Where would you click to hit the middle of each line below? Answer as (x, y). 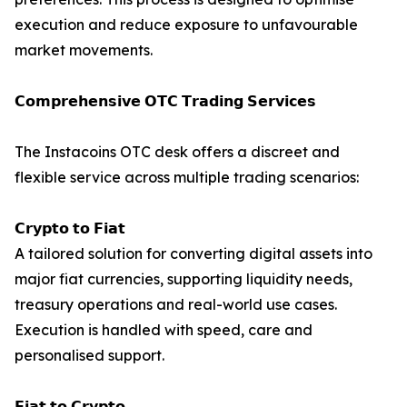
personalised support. (89, 356)
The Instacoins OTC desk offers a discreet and (177, 152)
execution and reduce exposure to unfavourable (186, 25)
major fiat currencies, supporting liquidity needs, (184, 279)
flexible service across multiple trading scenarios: (187, 178)
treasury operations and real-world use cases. (176, 305)
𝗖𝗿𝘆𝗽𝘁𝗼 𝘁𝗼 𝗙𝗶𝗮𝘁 (70, 228)
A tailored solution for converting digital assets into (194, 254)
